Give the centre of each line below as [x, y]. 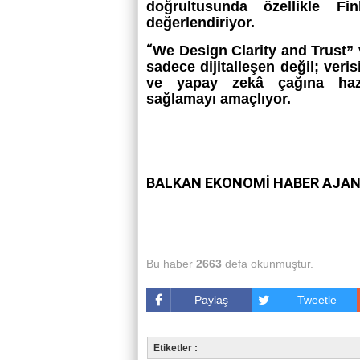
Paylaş [212, 300]
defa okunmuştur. [268, 264]
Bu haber [171, 264]
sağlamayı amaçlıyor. [219, 99]
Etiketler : [176, 348]
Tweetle [317, 300]
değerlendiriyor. [200, 22]
